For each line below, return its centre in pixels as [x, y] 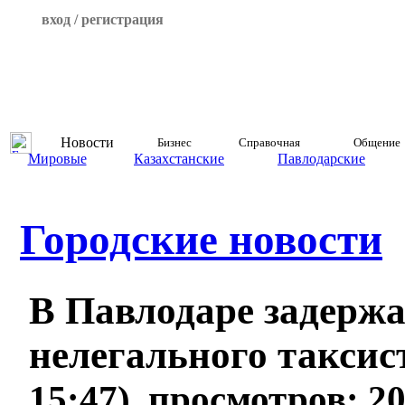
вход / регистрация [102, 19]
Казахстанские [179, 159]
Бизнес [174, 142]
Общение [377, 142]
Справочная [269, 142]
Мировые [57, 159]
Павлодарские [321, 159]
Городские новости [201, 240]
